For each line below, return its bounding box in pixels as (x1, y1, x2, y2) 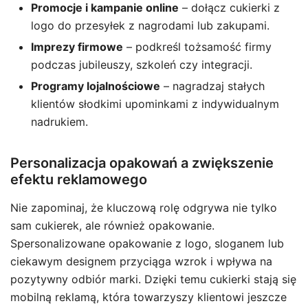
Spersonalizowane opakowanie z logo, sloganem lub (10, 236, 284, 250)
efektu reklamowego (10, 171, 147, 188)
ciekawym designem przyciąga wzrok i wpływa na (10, 254, 272, 268)
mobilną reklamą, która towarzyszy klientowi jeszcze (10, 290, 287, 304)
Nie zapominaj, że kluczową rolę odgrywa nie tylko (10, 201, 277, 214)
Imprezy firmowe (31, 40, 123, 54)
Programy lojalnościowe (31, 79, 160, 93)
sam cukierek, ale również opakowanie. (10, 219, 214, 232)
